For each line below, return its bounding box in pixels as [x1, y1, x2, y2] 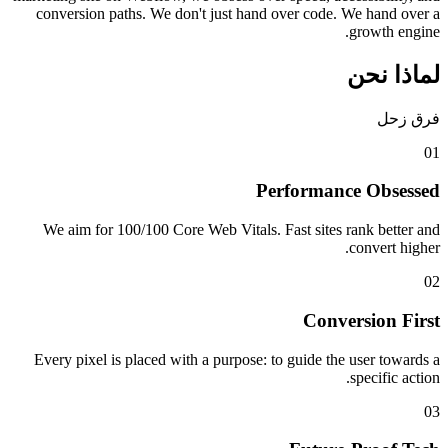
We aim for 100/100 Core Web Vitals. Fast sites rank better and [43, 221, 440, 239]
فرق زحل [377, 109, 440, 127]
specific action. [350, 368, 440, 386]
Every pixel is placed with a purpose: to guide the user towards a [34, 350, 440, 368]
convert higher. [349, 239, 440, 257]
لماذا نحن [347, 61, 440, 88]
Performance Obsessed [256, 180, 440, 202]
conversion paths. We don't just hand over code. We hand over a [36, 4, 440, 22]
